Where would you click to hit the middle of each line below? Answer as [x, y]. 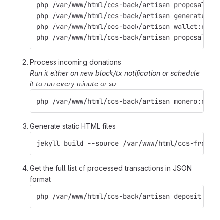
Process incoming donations [76, 62]
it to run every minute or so [73, 84]
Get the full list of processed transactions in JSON [111, 168]
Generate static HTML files [73, 126]
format [40, 179]
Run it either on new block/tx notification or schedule [115, 73]
